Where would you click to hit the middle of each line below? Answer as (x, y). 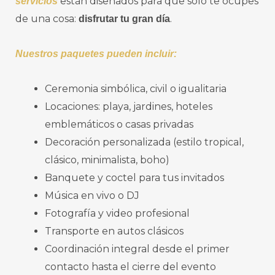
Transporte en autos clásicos (114, 231)
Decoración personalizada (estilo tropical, (144, 142)
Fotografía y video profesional (117, 214)
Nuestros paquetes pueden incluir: (96, 54)
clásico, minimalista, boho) (107, 160)
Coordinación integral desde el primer (137, 249)
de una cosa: (47, 19)
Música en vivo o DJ (92, 196)
